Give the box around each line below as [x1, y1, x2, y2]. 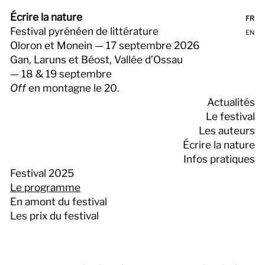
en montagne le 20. [26, 82, 120, 95]
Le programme [10, 181, 81, 194]
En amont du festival [10, 195, 108, 208]
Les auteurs [198, 124, 255, 137]
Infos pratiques [183, 153, 255, 166]
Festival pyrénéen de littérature [10, 25, 159, 38]
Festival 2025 [10, 167, 75, 180]
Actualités [206, 96, 255, 109]
